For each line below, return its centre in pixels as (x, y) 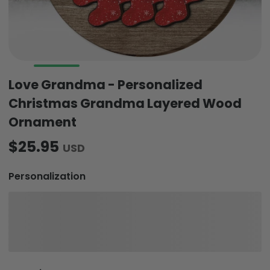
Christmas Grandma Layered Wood (125, 104)
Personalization (47, 176)
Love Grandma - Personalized (105, 85)
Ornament (42, 122)
